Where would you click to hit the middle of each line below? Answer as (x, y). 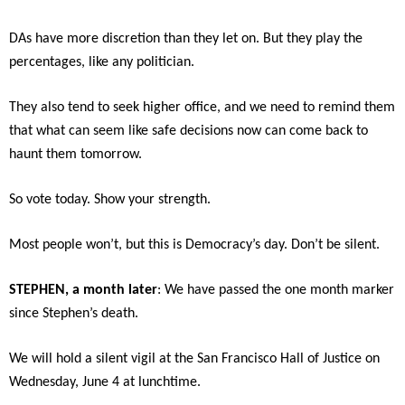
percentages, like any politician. (102, 63)
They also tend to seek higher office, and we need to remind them (202, 108)
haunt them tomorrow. (75, 155)
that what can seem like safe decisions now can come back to (188, 132)
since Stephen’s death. (74, 314)
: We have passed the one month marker (276, 291)
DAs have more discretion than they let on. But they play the (186, 39)
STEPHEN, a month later (83, 291)
